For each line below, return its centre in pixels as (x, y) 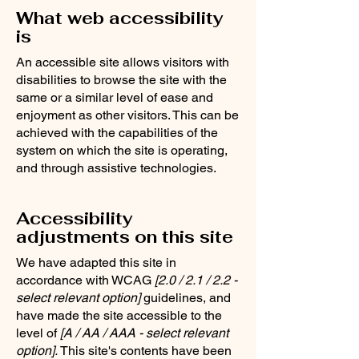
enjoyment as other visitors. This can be (127, 115)
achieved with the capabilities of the (117, 133)
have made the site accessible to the (119, 315)
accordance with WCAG (85, 280)
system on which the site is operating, (122, 150)
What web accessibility (120, 18)
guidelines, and (186, 298)
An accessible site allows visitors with (123, 62)
